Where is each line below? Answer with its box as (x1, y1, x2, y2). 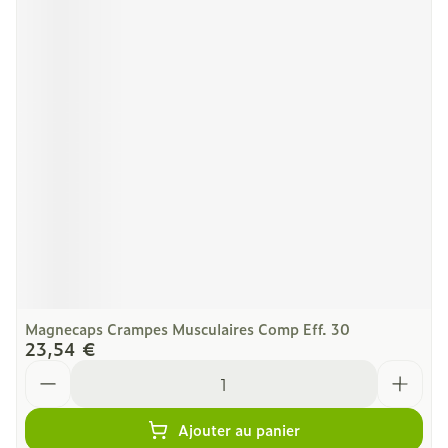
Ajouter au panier (178, 419, 300, 440)
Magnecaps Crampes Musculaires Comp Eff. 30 (25, 318, 350, 339)
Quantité (24, 357, 94, 381)
